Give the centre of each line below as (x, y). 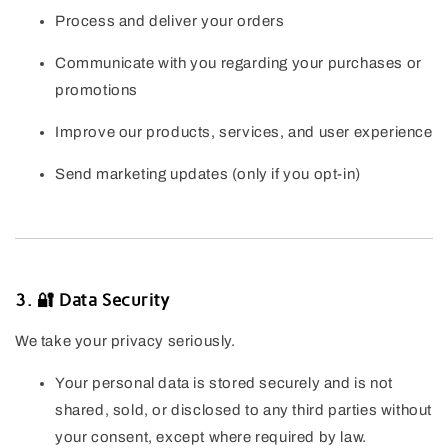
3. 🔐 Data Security (92, 300)
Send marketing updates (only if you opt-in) (208, 174)
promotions (96, 90)
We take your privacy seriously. (125, 341)
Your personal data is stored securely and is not (224, 383)
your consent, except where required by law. (211, 437)
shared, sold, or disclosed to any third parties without (244, 410)
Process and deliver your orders (170, 21)
